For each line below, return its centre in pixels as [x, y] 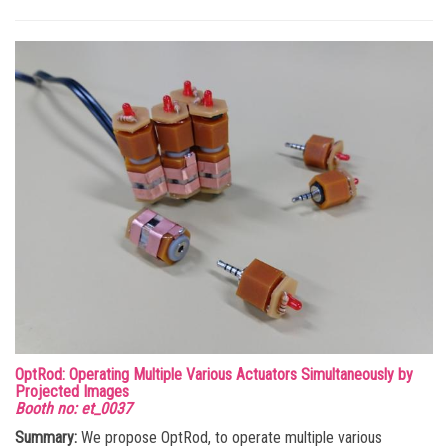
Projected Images [72, 391]
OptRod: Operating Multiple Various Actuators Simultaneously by [214, 374]
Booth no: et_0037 [73, 408]
